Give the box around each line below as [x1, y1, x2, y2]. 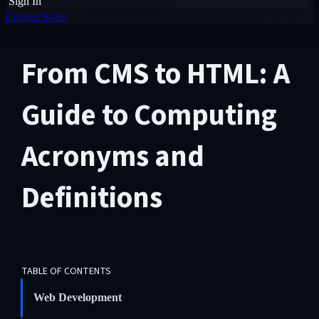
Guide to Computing [21, 95, 277, 136]
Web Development [33, 291, 122, 303]
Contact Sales [6, 11, 67, 23]
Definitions [21, 177, 162, 219]
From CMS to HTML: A [21, 53, 290, 95]
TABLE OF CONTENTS [21, 264, 111, 278]
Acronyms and [21, 136, 204, 177]
